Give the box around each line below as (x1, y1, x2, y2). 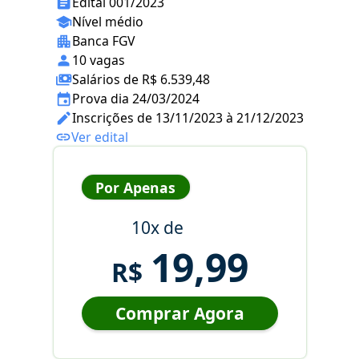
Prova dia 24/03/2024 (72, 90, 200, 108)
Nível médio (72, 13, 143, 31)
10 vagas (72, 51, 125, 70)
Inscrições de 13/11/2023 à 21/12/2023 (72, 109, 304, 127)
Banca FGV (72, 32, 135, 50)
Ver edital (71, 128, 128, 147)
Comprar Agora (115, 302, 244, 325)
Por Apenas (95, 177, 175, 197)
